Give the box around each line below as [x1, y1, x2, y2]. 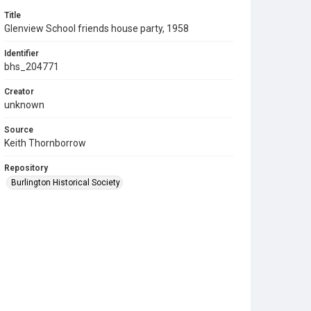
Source [4, 124, 33, 135]
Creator [4, 86, 34, 96]
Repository [4, 162, 48, 173]
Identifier [4, 48, 39, 58]
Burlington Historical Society [11, 177, 120, 187]
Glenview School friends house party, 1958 [4, 22, 189, 34]
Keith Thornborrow [4, 137, 86, 149]
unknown [4, 99, 44, 110]
